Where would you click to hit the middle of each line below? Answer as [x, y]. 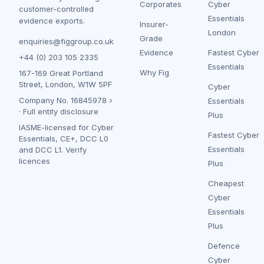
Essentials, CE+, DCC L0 [64, 138]
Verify [76, 150]
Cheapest [226, 183]
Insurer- [154, 24]
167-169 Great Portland [61, 73]
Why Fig [154, 72]
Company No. [45, 100]
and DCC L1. [42, 150]
